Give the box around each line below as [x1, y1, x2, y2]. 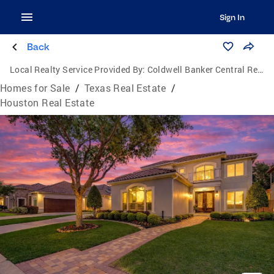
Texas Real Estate [84, 81, 166, 94]
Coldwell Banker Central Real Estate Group [147, 64, 258, 75]
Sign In [219, 12, 245, 22]
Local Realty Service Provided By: [10, 64, 146, 75]
